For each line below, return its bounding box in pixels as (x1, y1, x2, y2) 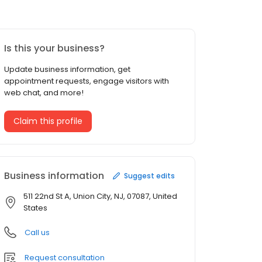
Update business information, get (4, 64, 130, 75)
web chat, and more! (4, 87, 84, 99)
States (23, 202, 47, 214)
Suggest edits (124, 170, 175, 181)
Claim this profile (13, 115, 82, 127)
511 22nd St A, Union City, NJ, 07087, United (23, 191, 177, 202)
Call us (25, 227, 50, 239)
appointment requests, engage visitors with (4, 75, 169, 87)
